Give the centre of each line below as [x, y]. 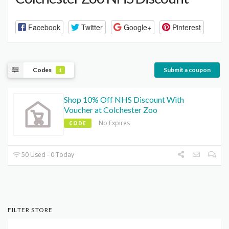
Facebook [44, 27]
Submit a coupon [187, 70]
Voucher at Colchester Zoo [111, 110]
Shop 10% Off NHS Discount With [124, 100]
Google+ [137, 27]
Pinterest [186, 27]
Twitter [92, 27]
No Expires [114, 123]
